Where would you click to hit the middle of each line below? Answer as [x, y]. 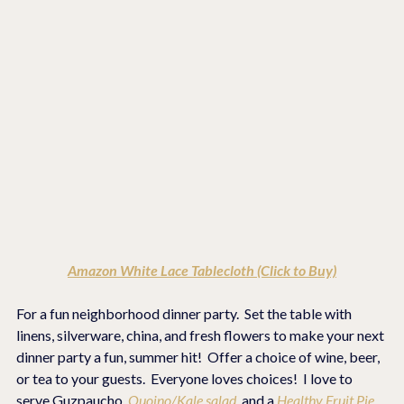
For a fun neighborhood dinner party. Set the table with [185, 314]
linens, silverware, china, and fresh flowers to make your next [202, 335]
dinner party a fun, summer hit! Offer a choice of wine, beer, [199, 357]
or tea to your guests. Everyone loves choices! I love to [186, 379]
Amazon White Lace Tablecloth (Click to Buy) [202, 271]
